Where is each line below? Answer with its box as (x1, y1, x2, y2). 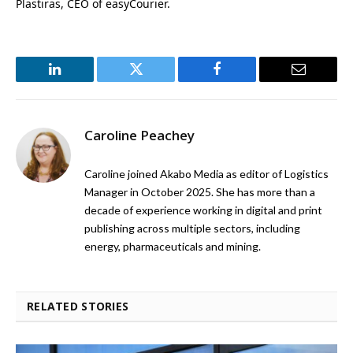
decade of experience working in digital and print (84, 203, 322, 217)
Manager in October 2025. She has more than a (84, 185, 315, 199)
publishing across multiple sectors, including (84, 221, 300, 236)
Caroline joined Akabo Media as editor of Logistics (84, 167, 329, 181)
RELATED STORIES (27, 299, 129, 314)
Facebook (216, 73, 271, 88)
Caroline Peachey (84, 126, 195, 145)
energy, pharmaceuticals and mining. (84, 240, 261, 254)
